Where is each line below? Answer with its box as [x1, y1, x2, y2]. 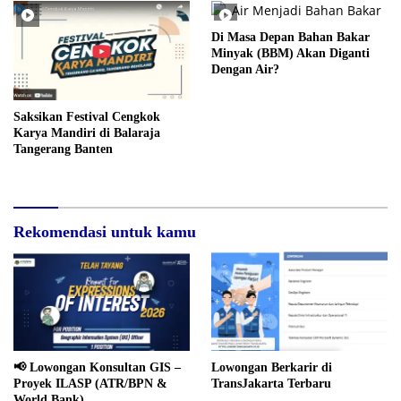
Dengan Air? [211, 63, 279, 77]
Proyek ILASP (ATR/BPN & [13, 376, 167, 390]
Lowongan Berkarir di [211, 360, 332, 374]
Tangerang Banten [13, 142, 113, 157]
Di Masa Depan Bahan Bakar [211, 30, 370, 45]
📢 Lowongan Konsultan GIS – [13, 360, 181, 374]
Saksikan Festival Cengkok [13, 110, 160, 124]
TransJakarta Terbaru [211, 376, 331, 390]
